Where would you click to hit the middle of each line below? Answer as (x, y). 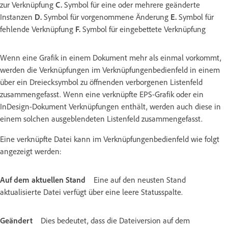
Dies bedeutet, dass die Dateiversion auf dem (115, 220)
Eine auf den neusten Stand (140, 180)
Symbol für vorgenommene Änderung (106, 17)
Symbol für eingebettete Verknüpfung (144, 29)
